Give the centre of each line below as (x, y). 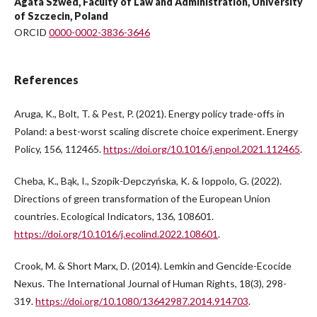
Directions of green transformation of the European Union (142, 199)
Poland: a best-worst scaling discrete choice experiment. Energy (156, 132)
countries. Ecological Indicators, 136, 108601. (114, 217)
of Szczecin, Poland (61, 16)
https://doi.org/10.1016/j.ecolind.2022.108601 (116, 234)
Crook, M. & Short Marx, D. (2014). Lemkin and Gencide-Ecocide (153, 266)
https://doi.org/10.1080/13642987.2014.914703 (142, 301)
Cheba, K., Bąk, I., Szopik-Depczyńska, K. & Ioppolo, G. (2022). (148, 181)
